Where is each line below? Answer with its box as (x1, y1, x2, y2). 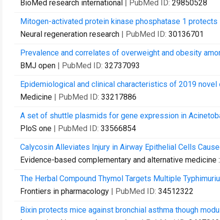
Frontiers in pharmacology (20, 187, 109, 196)
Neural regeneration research (20, 29, 119, 39)
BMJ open (20, 61, 55, 70)
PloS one (20, 124, 52, 133)
